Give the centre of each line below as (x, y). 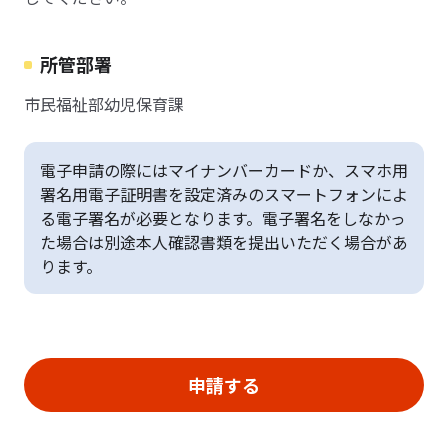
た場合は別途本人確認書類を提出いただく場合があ (224, 242)
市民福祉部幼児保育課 (104, 104)
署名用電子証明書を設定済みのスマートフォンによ (224, 194)
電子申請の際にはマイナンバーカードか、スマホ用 (224, 170)
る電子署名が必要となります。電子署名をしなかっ (223, 218)
